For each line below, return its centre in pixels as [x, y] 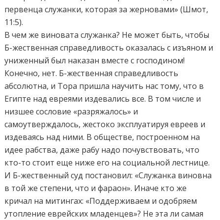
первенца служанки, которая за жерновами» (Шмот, [107, 9]
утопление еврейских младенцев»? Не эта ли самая [104, 213]
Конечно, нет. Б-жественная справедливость [92, 73]
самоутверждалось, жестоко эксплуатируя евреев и [105, 124]
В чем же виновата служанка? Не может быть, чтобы [107, 35]
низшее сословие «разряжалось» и [71, 111]
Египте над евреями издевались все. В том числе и [103, 98]
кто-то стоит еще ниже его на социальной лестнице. [107, 162]
